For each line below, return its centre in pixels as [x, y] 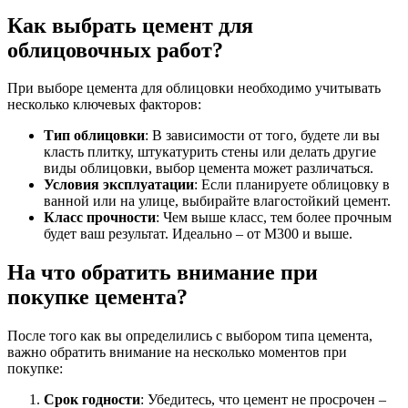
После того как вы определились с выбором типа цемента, [190, 336]
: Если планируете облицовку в [292, 185]
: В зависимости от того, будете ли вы [262, 136]
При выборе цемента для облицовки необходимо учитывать [194, 88]
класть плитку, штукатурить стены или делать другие [210, 152]
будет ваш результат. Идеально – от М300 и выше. [198, 234]
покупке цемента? [97, 297]
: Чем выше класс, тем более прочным [274, 218]
